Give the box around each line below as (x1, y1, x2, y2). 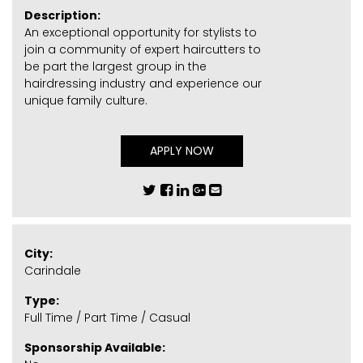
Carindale (24, 263, 81, 280)
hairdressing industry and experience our (24, 75, 262, 92)
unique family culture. (24, 92, 147, 109)
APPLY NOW (149, 142, 214, 159)
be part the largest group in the (24, 58, 207, 75)
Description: (24, 6, 100, 23)
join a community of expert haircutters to (24, 41, 261, 58)
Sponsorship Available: (24, 340, 165, 357)
